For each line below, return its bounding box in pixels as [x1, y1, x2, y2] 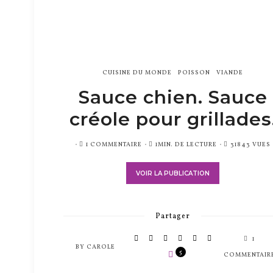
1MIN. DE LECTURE [155, 140, 217, 149]
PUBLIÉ [72, 139, 96, 148]
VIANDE [216, 68, 243, 77]
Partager [155, 211, 190, 221]
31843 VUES [230, 140, 271, 149]
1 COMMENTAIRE [86, 140, 142, 149]
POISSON [178, 68, 210, 77]
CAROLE [86, 242, 115, 251]
